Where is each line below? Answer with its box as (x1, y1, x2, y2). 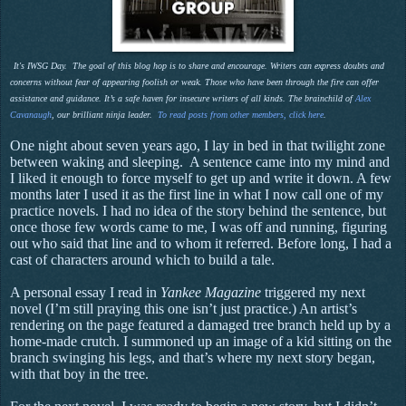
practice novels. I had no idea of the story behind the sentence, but (10, 202, 386, 218)
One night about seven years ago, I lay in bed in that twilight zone (10, 137, 385, 153)
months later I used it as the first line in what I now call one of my (10, 186, 383, 202)
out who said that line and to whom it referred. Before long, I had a (10, 235, 391, 251)
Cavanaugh (10, 109, 52, 120)
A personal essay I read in (10, 284, 160, 300)
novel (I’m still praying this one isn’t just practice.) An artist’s (10, 300, 357, 316)
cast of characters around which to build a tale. (10, 251, 275, 267)
